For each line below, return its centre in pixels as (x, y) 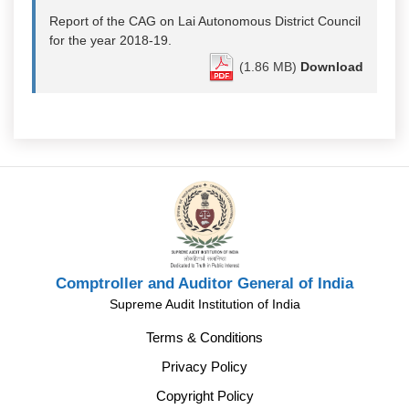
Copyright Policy (204, 395)
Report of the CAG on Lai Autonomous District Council (205, 21)
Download (332, 66)
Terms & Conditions (204, 337)
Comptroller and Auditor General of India (204, 283)
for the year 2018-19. (110, 40)
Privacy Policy (204, 366)
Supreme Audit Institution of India (204, 304)
